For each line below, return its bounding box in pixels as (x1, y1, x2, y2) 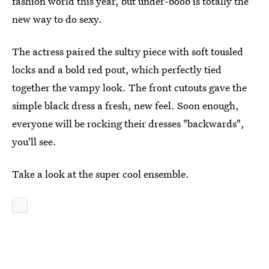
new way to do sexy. (12, 12, 102, 26)
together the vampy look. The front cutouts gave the (12, 80, 247, 94)
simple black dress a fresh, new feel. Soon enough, (12, 98, 239, 112)
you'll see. (12, 134, 56, 148)
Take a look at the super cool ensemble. (12, 167, 189, 181)
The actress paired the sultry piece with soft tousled (12, 44, 243, 58)
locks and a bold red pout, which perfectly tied (12, 62, 222, 76)
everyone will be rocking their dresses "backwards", (12, 116, 244, 130)
